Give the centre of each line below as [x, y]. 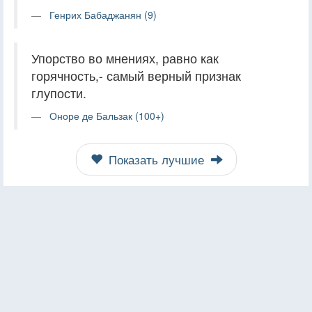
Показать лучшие [156, 159]
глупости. [59, 93]
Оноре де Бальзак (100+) [107, 115]
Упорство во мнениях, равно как [125, 58]
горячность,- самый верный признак [136, 75]
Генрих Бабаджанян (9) [103, 14]
